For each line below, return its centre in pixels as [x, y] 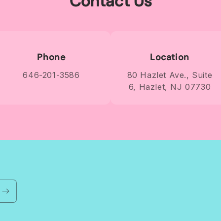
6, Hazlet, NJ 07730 [170, 87]
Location [170, 57]
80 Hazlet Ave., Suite [170, 75]
